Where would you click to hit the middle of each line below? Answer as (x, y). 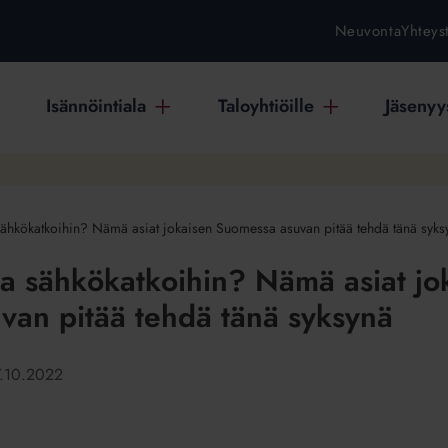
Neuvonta (368, 31)
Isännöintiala (96, 106)
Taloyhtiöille (265, 106)
